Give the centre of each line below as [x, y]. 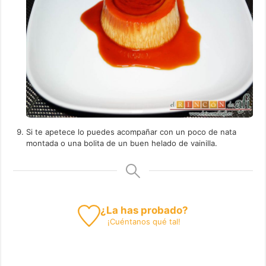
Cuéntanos [130, 221]
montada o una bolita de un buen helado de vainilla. [122, 143]
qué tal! [166, 221]
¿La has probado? [144, 210]
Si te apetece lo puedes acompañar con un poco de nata [132, 132]
